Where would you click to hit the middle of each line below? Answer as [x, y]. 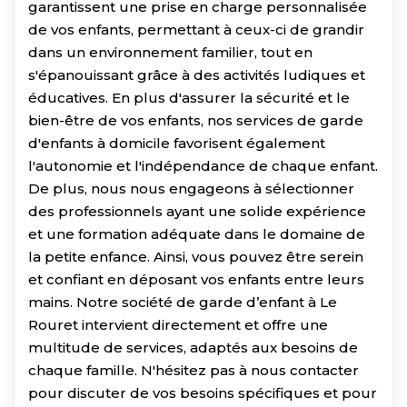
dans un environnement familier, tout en [170, 52]
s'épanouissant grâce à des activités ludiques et [197, 74]
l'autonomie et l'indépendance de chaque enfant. [203, 165]
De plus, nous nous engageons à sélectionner [191, 188]
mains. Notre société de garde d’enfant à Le [183, 302]
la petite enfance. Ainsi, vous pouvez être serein [196, 256]
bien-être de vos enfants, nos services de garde [196, 120]
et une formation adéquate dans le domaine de [197, 233]
